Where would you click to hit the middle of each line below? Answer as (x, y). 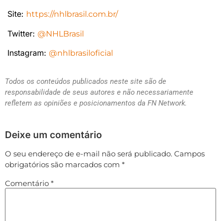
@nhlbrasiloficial (81, 53)
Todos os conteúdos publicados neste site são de (86, 82)
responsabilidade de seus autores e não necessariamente (99, 92)
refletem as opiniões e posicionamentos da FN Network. (96, 103)
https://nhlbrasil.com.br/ (72, 14)
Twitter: (22, 33)
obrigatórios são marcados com (63, 164)
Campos (189, 153)
